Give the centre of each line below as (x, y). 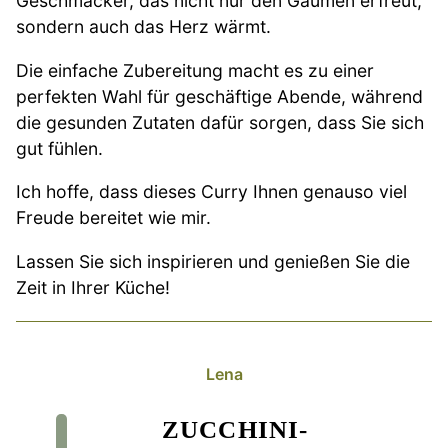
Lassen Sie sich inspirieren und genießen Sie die (213, 261)
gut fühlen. (59, 148)
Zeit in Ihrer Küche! (93, 287)
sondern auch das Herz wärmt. (143, 26)
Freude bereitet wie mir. (113, 218)
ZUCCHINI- (235, 429)
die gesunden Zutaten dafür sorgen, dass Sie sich (220, 122)
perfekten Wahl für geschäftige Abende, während (219, 96)
